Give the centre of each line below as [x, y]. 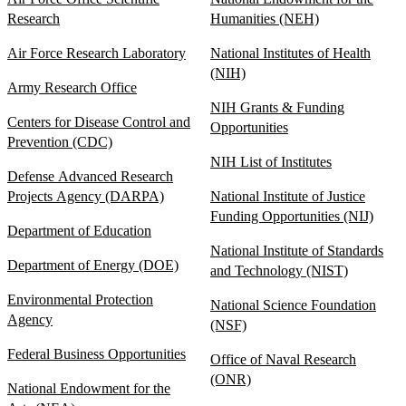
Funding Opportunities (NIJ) [292, 217]
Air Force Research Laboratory [97, 53]
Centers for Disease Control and [99, 122]
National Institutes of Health [290, 53]
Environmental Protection [80, 300]
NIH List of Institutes [271, 162]
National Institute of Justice [288, 197]
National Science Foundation [293, 305]
